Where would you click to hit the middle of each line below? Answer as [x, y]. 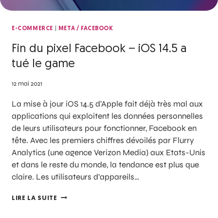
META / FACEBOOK [86, 28]
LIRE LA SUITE [35, 199]
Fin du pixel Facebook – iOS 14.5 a [99, 49]
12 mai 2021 [27, 84]
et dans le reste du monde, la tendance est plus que [105, 165]
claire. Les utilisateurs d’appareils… [75, 177]
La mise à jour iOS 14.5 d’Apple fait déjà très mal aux [107, 104]
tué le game [43, 64]
